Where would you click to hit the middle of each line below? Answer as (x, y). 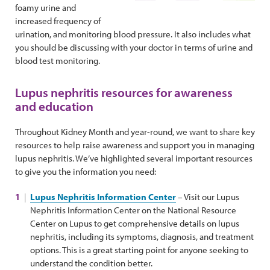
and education (54, 106)
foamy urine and (46, 8)
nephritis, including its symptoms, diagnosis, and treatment (142, 237)
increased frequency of (58, 21)
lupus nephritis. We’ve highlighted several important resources (134, 158)
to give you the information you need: (86, 171)
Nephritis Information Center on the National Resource (133, 210)
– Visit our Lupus (208, 197)
